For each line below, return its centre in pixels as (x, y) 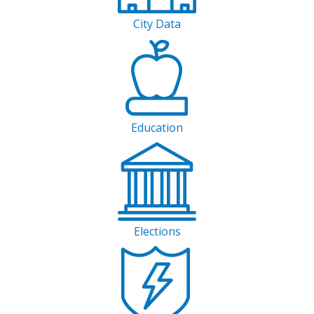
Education (157, 128)
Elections (157, 231)
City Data (157, 24)
